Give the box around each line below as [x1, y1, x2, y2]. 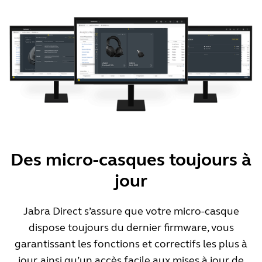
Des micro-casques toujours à [11, 149, 251, 171]
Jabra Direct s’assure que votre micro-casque [23, 205, 239, 218]
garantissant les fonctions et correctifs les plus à [15, 237, 247, 251]
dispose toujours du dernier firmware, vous [28, 221, 234, 235]
